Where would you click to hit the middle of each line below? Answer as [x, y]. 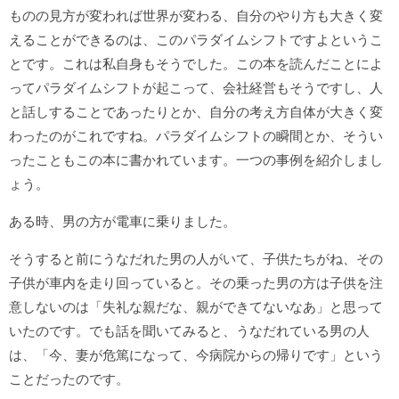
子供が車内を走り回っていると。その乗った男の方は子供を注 [196, 283]
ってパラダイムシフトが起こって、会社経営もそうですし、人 [196, 88]
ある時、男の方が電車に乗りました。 [122, 222]
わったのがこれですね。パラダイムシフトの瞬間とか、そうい [196, 136]
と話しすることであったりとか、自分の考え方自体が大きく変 [196, 112]
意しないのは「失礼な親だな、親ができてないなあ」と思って [196, 307]
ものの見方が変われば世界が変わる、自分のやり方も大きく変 [196, 16]
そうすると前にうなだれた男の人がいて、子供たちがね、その [196, 259]
